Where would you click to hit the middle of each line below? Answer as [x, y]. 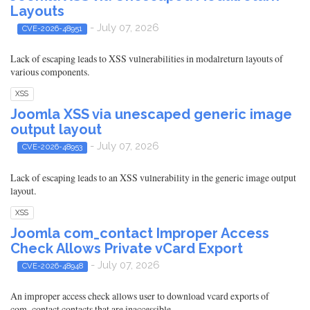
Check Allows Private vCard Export [127, 248]
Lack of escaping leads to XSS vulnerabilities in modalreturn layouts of [147, 59]
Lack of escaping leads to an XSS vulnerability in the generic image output [153, 177]
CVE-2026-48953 [52, 147]
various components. [50, 72]
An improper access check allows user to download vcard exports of [140, 296]
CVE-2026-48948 [52, 265]
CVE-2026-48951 [52, 28]
